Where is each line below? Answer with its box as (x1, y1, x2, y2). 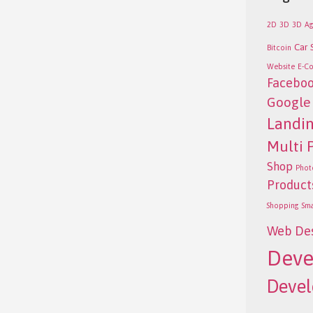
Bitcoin (266, 43, 291, 52)
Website (266, 61, 295, 71)
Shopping (266, 201, 299, 210)
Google (266, 94, 311, 110)
